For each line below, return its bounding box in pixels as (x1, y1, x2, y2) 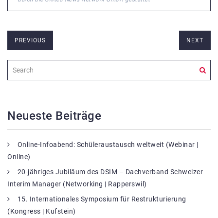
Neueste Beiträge (7, 109, 101, 123)
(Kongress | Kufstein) (7, 207, 76, 215)
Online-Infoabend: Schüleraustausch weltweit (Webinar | (17, 140, 199, 148)
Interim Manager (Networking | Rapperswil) (7, 180, 147, 188)
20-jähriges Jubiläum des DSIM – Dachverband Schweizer (17, 167, 203, 176)
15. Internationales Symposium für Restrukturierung (17, 195, 186, 203)
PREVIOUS (15, 36, 46, 44)
